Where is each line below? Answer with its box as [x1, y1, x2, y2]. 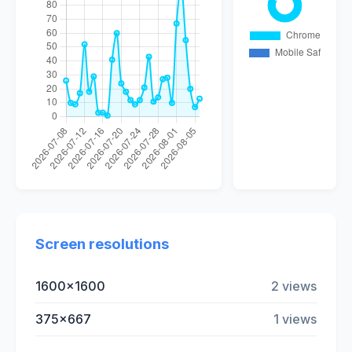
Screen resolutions [35, 235, 169, 254]
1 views [273, 310, 317, 327]
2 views [271, 277, 317, 294]
